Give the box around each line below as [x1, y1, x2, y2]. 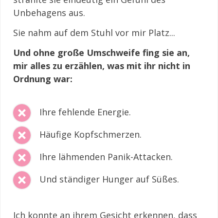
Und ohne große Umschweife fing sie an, [13, 46, 190, 58]
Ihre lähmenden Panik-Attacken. [39, 150, 173, 163]
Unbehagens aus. [13, 6, 85, 18]
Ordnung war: [13, 73, 73, 85]
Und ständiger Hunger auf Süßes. [39, 173, 179, 185]
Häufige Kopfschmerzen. [39, 128, 142, 140]
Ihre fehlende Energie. [39, 106, 131, 118]
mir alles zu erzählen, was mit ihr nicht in [13, 59, 190, 72]
